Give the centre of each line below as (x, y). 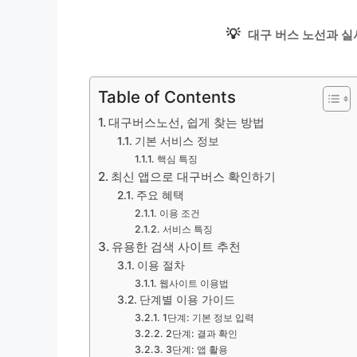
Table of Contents (167, 97)
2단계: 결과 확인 (201, 333)
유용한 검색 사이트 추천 (177, 247)
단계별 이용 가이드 (187, 300)
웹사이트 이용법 (194, 283)
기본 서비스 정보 (177, 141)
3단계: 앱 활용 (196, 349)
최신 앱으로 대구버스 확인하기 (194, 177)
